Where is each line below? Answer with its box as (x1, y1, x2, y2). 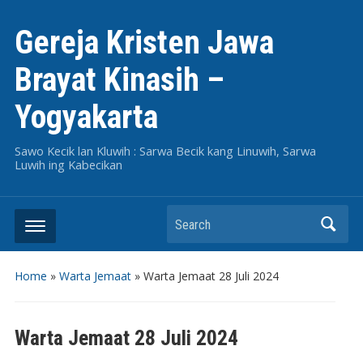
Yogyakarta (14, 98, 158, 136)
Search (167, 210, 209, 228)
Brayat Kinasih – (14, 61, 224, 99)
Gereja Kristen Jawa (14, 23, 274, 62)
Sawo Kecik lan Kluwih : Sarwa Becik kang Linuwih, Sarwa (14, 143, 316, 159)
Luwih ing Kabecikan (14, 156, 122, 173)
